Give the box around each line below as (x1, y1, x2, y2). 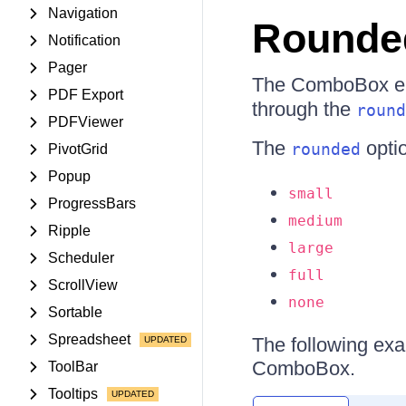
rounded (290, 140, 361, 159)
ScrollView (48, 277, 118, 293)
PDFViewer (48, 114, 123, 130)
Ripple (48, 223, 91, 238)
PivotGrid (48, 141, 108, 157)
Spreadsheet (48, 332, 130, 347)
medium (287, 212, 343, 229)
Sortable (48, 304, 102, 320)
